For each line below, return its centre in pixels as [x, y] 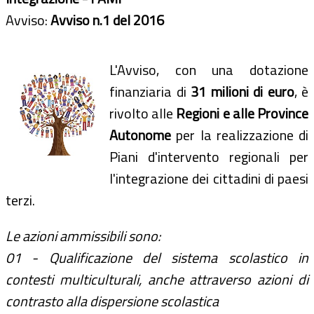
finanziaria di [150, 91]
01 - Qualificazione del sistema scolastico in [157, 257]
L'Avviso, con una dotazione [209, 69]
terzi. [20, 200]
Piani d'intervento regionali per [209, 156]
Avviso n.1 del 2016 [107, 20]
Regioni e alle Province [243, 113]
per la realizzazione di [242, 135]
